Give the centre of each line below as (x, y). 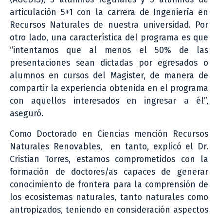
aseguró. (27, 113)
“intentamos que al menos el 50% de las (109, 50)
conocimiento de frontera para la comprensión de (109, 184)
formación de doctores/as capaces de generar (109, 172)
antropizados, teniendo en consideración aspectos (109, 210)
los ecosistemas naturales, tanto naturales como (109, 197)
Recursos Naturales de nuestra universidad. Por (109, 25)
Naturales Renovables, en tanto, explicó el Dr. (109, 146)
